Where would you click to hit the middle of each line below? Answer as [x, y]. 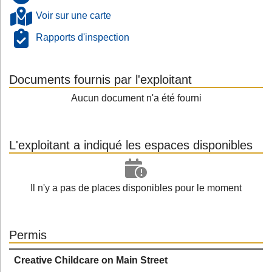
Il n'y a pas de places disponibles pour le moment [136, 188]
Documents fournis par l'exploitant [100, 80]
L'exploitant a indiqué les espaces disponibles [131, 145]
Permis [28, 235]
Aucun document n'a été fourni [136, 98]
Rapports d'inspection [83, 38]
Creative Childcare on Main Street [91, 260]
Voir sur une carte [73, 16]
